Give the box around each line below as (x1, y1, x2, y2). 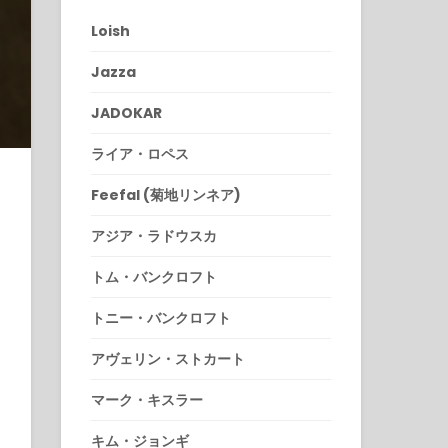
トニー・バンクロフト (91, 307, 231, 328)
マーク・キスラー (91, 389, 203, 410)
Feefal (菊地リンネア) (91, 184, 241, 205)
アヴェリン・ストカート (91, 348, 245, 369)
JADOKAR (91, 102, 162, 123)
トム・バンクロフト (91, 266, 217, 287)
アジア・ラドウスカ (91, 225, 217, 246)
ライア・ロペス (91, 143, 189, 164)
